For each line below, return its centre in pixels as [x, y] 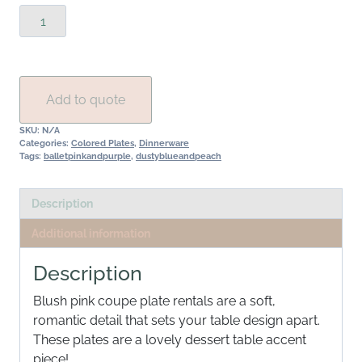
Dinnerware [164, 143]
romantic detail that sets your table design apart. [177, 320]
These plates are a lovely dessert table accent [170, 339]
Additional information [91, 233]
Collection [48, 91]
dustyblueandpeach [179, 156]
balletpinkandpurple [87, 156]
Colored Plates [103, 143]
